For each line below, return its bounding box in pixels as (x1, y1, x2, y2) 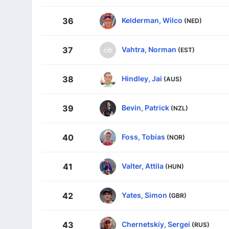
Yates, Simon (122, 190, 167, 199)
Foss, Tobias (122, 132, 165, 141)
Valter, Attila (122, 161, 164, 170)
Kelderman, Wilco (122, 15, 182, 25)
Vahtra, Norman (122, 44, 176, 54)
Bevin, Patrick (122, 103, 169, 112)
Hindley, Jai (122, 74, 162, 83)
